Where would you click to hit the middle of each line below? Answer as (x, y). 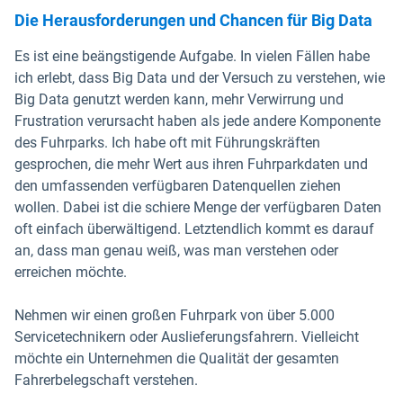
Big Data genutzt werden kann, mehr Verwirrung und (179, 99)
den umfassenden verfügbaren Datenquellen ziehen (178, 186)
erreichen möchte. (71, 272)
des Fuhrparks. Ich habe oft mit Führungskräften (167, 143)
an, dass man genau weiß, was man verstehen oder (176, 251)
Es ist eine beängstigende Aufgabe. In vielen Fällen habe (192, 56)
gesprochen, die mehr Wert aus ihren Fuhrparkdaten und (191, 164)
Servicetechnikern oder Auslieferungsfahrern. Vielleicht (187, 337)
